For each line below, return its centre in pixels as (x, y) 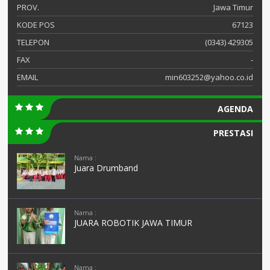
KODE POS (36, 25)
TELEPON (33, 42)
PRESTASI (233, 133)
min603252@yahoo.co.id (209, 77)
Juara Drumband (106, 168)
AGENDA (235, 109)
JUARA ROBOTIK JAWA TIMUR (133, 223)
